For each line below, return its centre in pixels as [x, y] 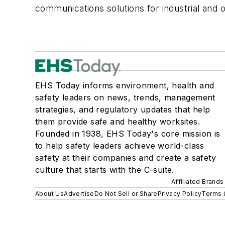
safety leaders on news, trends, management [125, 97]
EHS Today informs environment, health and [125, 85]
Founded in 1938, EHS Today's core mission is [128, 134]
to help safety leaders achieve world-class [120, 146]
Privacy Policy [180, 194]
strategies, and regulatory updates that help [123, 109]
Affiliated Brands [197, 182]
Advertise [79, 194]
